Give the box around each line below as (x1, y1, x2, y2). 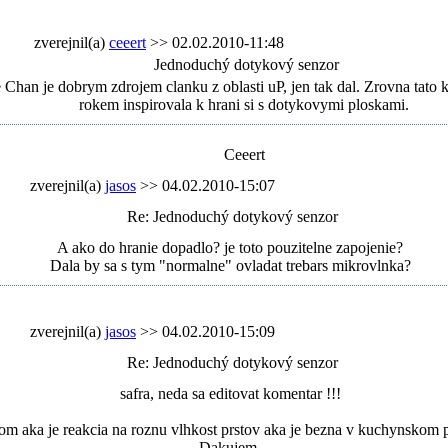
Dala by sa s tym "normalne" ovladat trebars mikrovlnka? (49, 257, 411, 274)
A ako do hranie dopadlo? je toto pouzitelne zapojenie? (57, 239, 403, 256)
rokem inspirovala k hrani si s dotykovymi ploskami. (79, 96, 409, 113)
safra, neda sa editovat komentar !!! (119, 385, 341, 402)
